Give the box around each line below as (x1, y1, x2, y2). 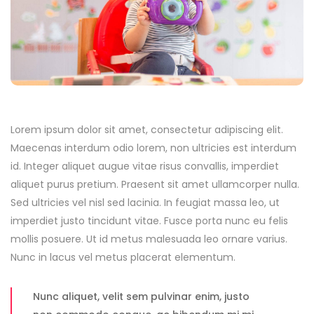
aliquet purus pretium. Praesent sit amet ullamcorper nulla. (11, 177, 299, 192)
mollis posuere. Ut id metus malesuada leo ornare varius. (11, 232, 287, 247)
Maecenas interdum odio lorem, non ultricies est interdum (11, 141, 296, 156)
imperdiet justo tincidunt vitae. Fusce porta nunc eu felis (11, 214, 288, 228)
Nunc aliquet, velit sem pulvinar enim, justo (33, 289, 250, 304)
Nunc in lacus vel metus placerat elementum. (11, 250, 235, 265)
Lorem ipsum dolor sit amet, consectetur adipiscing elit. (11, 123, 283, 137)
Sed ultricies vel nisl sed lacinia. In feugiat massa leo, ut (11, 196, 280, 210)
